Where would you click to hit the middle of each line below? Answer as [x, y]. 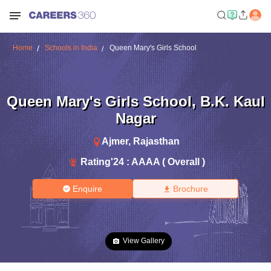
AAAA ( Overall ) [168, 162]
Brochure [190, 189]
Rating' [97, 162]
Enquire [88, 189]
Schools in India [71, 48]
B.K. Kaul [232, 101]
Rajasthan [156, 141]
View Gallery [144, 241]
